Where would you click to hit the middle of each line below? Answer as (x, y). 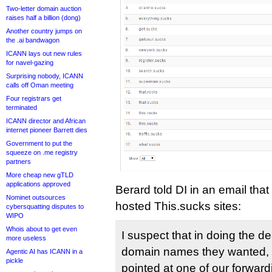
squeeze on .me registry (42, 152)
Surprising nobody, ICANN (45, 76)
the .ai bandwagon (33, 40)
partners (19, 161)
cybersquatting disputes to (45, 206)
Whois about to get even (42, 229)
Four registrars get (34, 98)
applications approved (38, 184)
